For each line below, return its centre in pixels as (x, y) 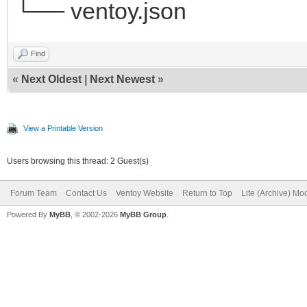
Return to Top (207, 193)
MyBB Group (143, 214)
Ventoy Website (145, 193)
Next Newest (122, 79)
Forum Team (34, 193)
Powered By (28, 214)
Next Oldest (51, 79)
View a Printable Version (63, 128)
